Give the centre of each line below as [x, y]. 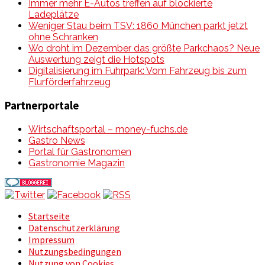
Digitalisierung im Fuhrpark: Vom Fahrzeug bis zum [138, 71]
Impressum [51, 239]
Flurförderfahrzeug [70, 82]
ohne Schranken [63, 37]
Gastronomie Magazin [77, 163]
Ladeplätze [54, 15]
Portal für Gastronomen [80, 151]
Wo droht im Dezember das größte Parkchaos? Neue [144, 49]
